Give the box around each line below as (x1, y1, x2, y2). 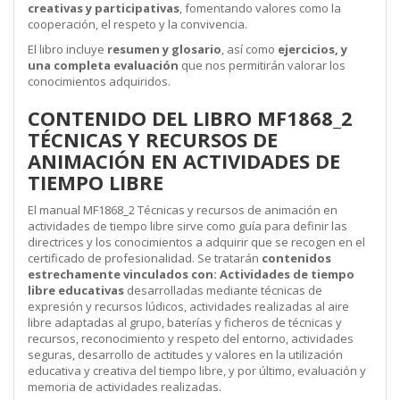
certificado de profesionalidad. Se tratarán (28, 250, 259, 266)
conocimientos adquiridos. (28, 73, 171, 89)
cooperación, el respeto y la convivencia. (28, 16, 247, 32)
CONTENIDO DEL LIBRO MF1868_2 (28, 104, 353, 131)
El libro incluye (28, 41, 107, 57)
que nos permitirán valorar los (179, 57, 346, 73)
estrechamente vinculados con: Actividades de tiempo (28, 266, 354, 282)
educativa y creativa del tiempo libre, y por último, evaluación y (28, 362, 366, 379)
